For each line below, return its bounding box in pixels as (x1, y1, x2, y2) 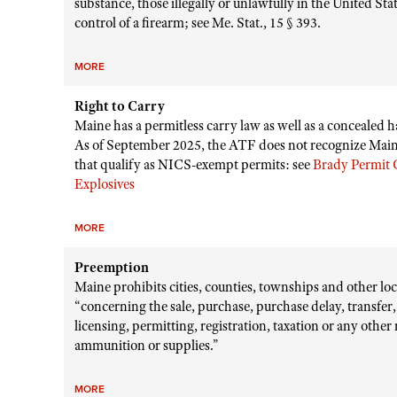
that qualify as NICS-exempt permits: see (74, 156, 313, 174)
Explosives (74, 175, 135, 193)
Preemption (74, 259, 149, 276)
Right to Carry (74, 97, 165, 115)
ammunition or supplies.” (74, 337, 218, 354)
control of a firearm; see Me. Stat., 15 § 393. (74, 14, 321, 32)
